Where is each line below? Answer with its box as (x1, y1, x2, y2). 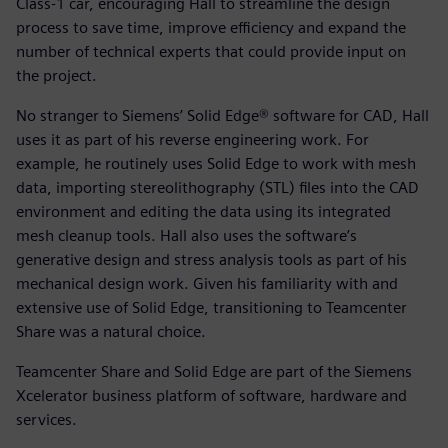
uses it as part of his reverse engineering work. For (16, 130, 369, 150)
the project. (16, 66, 97, 86)
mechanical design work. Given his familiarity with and (16, 274, 398, 294)
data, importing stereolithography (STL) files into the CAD (16, 178, 419, 198)
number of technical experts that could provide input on (16, 42, 406, 62)
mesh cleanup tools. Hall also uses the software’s (16, 226, 357, 246)
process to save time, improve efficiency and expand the (16, 18, 406, 38)
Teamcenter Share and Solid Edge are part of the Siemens (16, 362, 412, 382)
